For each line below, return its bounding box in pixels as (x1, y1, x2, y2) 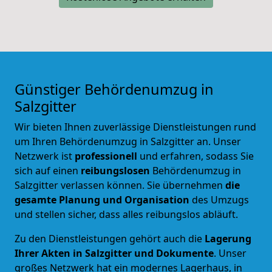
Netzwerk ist (15, 149, 75, 163)
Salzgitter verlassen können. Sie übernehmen (15, 178, 223, 192)
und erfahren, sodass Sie (137, 149, 254, 163)
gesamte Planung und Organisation (15, 192, 189, 206)
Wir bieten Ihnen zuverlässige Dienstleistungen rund (15, 120, 256, 134)
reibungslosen (81, 163, 150, 177)
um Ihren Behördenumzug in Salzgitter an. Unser (15, 134, 241, 148)
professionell (75, 149, 137, 163)
